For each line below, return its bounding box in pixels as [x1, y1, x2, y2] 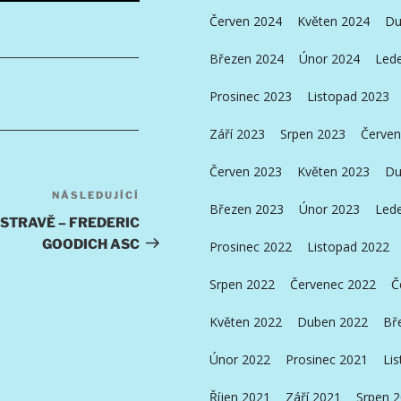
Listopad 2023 [306, 87, 389, 105]
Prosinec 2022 [209, 237, 292, 255]
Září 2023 [209, 124, 265, 142]
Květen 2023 [296, 162, 370, 180]
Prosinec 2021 [285, 350, 368, 368]
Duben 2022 [296, 312, 368, 330]
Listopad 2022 [306, 237, 389, 255]
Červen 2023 [209, 162, 282, 180]
